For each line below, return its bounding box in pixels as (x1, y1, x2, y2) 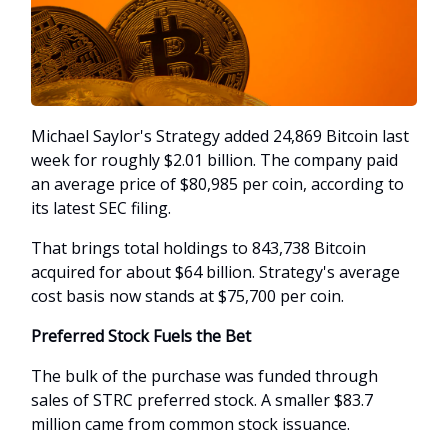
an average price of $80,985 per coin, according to (31, 172, 404, 195)
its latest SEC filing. (31, 196, 171, 219)
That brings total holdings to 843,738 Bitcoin (31, 236, 366, 259)
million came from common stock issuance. (31, 412, 350, 435)
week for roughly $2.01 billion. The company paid (31, 148, 398, 171)
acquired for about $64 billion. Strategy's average (31, 260, 400, 283)
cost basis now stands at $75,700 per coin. (31, 284, 344, 307)
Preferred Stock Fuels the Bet (31, 324, 251, 347)
